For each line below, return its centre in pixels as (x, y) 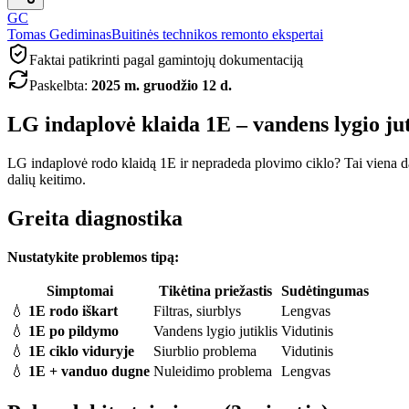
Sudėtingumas (325, 290)
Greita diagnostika (95, 218)
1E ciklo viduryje (81, 351)
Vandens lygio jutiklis (215, 330)
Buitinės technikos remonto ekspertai (217, 34)
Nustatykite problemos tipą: (93, 257)
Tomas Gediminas (59, 34)
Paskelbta (57, 85)
